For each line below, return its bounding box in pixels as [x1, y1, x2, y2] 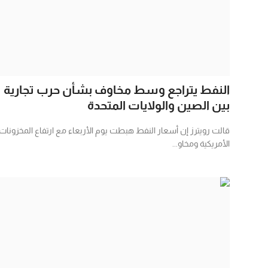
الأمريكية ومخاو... [172, 138, 230, 148]
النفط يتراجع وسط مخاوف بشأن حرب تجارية [4, 83, 230, 96]
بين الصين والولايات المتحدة [87, 98, 230, 112]
